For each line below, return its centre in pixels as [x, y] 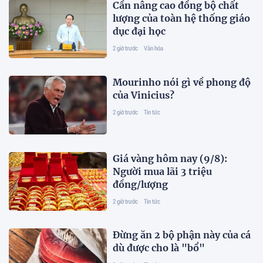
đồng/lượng [141, 185]
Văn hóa [154, 48]
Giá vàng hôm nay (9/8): [170, 159]
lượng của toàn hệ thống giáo [182, 18]
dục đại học [139, 31]
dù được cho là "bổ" [159, 248]
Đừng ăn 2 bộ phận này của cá [182, 235]
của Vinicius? [144, 95]
